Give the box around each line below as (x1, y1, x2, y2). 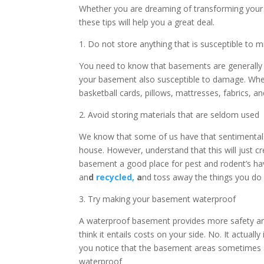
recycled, (96, 171, 135, 183)
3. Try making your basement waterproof (79, 193, 236, 204)
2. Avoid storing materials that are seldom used (79, 108, 260, 120)
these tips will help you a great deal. (79, 16, 215, 28)
